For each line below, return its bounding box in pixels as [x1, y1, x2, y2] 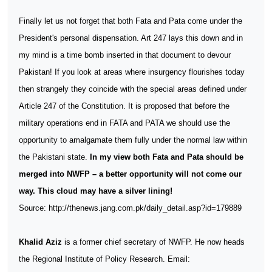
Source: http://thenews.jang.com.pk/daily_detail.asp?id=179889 [19, 203, 242, 212]
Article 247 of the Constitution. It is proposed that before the [19, 101, 229, 110]
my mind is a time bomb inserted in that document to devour [19, 50, 231, 59]
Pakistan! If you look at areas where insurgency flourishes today [19, 67, 245, 76]
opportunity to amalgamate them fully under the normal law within [19, 135, 247, 144]
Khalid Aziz [19, 237, 64, 246]
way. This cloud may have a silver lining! [19, 186, 172, 195]
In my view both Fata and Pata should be [90, 152, 243, 161]
